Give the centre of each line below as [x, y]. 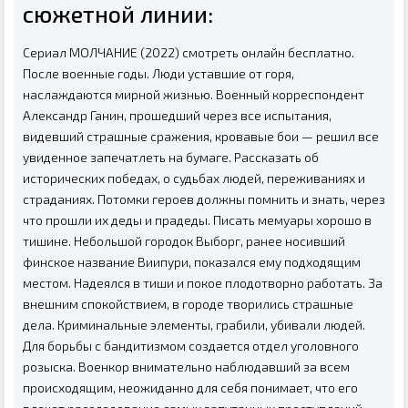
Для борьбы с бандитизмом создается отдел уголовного [191, 345]
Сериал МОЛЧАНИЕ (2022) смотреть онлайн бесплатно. [189, 52]
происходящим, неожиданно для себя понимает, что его [190, 387]
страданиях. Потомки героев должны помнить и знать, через [204, 199]
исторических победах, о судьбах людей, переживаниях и [194, 178]
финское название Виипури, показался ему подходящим [192, 261]
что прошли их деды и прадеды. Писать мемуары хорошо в [197, 219]
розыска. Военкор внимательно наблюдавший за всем [186, 366]
